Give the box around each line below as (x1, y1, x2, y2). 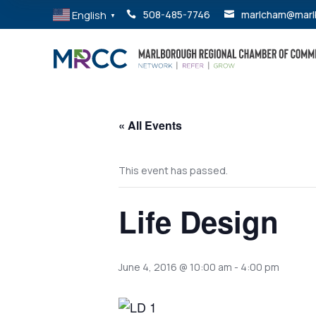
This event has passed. (119, 163, 228, 177)
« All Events (119, 116, 182, 133)
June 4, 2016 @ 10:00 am (119, 260, 232, 274)
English (72, 7, 107, 23)
